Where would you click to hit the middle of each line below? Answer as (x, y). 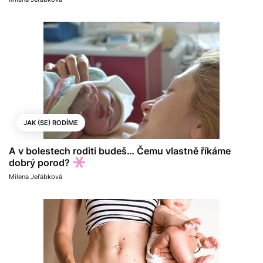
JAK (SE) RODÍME (51, 123)
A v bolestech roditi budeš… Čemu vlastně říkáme (120, 151)
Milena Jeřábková (36, 177)
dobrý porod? (39, 163)
